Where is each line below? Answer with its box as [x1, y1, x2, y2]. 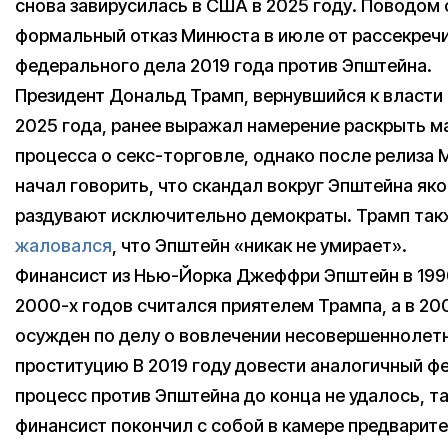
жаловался [15, 234, 112, 256]
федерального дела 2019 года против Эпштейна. [15, 54, 432, 76]
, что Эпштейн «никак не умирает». [112, 234, 407, 256]
